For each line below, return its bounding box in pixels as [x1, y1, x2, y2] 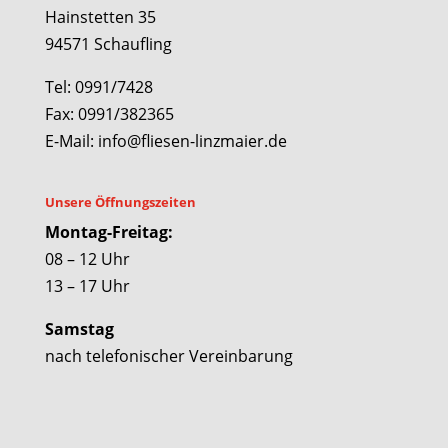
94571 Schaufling [44, 32, 172, 55]
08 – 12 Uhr [44, 248, 130, 271]
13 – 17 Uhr [44, 275, 130, 298]
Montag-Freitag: [44, 221, 173, 244]
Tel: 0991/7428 [44, 75, 153, 98]
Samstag [44, 318, 114, 341]
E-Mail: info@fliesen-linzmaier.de [44, 129, 287, 152]
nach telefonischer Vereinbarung [44, 345, 293, 368]
